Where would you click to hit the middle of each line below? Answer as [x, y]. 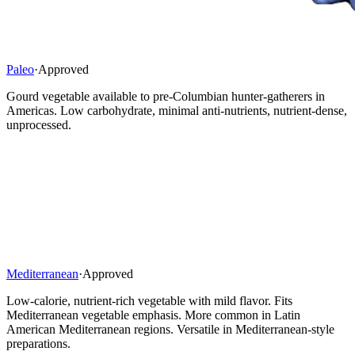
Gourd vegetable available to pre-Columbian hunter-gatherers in [166, 97]
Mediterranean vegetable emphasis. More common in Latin [153, 315]
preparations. [38, 344]
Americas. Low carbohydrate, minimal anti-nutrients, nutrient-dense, [177, 111]
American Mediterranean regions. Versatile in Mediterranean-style [170, 330]
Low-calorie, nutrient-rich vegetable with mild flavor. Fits [149, 301]
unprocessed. [39, 125]
